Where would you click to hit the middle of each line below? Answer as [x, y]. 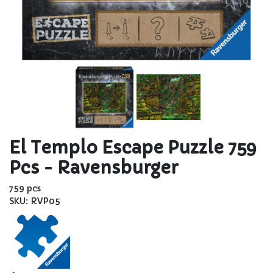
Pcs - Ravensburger [94, 168]
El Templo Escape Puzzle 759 [133, 148]
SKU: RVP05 [35, 201]
